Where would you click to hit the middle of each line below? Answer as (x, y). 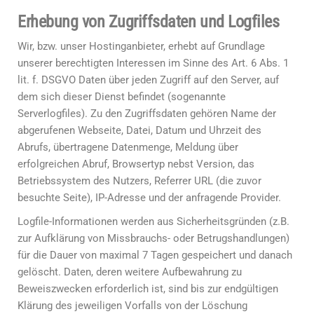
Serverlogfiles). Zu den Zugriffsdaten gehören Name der (147, 114)
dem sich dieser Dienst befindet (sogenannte (122, 97)
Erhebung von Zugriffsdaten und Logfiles (149, 22)
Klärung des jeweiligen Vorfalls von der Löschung (132, 306)
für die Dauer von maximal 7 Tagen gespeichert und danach (155, 255)
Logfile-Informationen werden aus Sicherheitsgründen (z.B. (153, 221)
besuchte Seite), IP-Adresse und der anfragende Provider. (149, 198)
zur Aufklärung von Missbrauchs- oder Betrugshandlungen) (153, 238)
